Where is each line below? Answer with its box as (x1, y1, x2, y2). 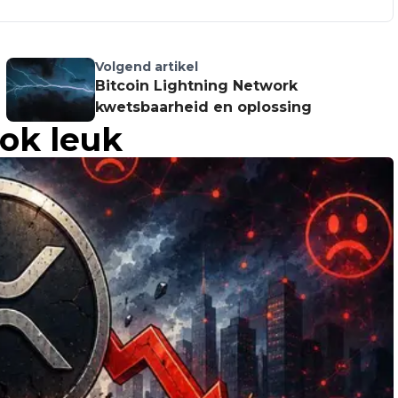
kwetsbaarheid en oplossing (94, 99, 312, 116)
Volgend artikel (94, 59, 198, 76)
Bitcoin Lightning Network (94, 77, 298, 95)
